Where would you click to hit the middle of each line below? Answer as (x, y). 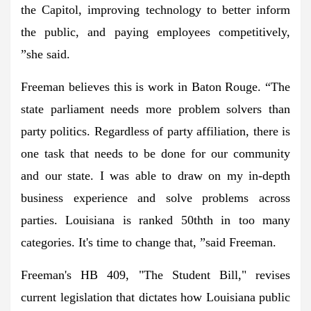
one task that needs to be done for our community (155, 153)
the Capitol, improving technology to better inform (155, 9)
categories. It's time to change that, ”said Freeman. (149, 242)
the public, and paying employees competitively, (155, 32)
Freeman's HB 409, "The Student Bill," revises (155, 275)
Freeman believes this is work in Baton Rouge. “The (155, 86)
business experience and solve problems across (155, 197)
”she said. (45, 54)
